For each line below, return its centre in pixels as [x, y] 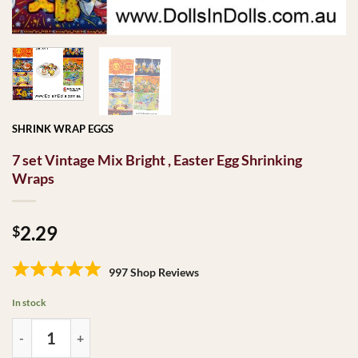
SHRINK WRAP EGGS [63, 128]
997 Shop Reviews [154, 272]
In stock [29, 302]
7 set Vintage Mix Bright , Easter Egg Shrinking [157, 159]
